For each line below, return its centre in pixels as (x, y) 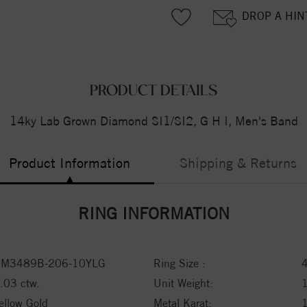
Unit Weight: (183, 283)
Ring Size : (180, 263)
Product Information (70, 162)
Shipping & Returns (238, 162)
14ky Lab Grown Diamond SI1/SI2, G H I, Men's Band (153, 121)
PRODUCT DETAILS (153, 91)
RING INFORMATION (153, 213)
